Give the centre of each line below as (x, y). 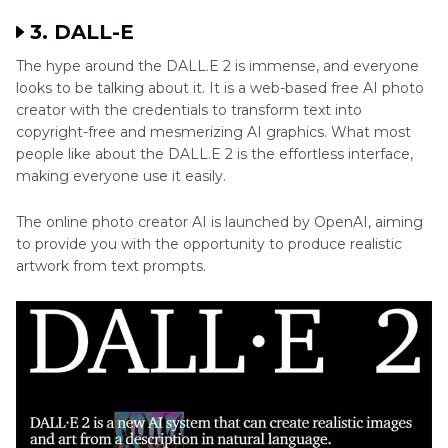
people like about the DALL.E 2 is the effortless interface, (214, 154)
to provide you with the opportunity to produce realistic (209, 244)
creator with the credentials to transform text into (189, 110)
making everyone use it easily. (121, 176)
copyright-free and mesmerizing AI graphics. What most (213, 132)
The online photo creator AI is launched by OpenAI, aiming (219, 222)
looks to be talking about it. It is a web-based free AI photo (220, 88)
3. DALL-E (82, 32)
